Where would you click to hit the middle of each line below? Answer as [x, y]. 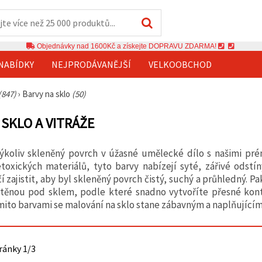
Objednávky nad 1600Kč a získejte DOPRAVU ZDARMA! [126, 46]
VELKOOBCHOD [180, 64]
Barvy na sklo [47, 94]
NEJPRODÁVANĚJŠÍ [91, 64]
